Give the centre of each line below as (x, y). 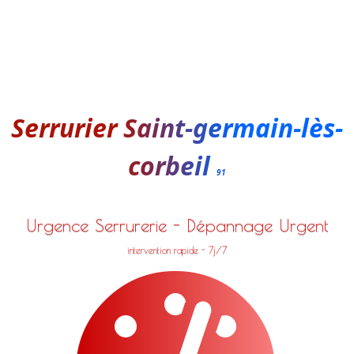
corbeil (172, 166)
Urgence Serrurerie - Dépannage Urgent (177, 225)
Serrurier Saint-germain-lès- (177, 128)
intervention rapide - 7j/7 (177, 250)
